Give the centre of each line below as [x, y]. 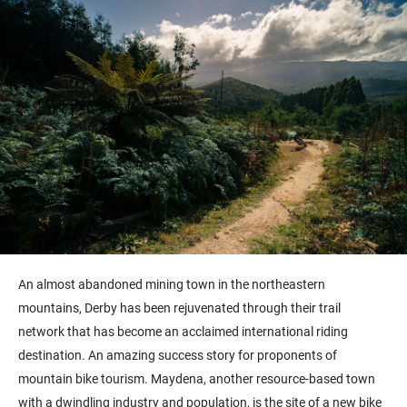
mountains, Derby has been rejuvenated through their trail [179, 308]
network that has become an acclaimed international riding [183, 331]
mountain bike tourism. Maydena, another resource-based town [197, 378]
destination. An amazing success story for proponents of [178, 355]
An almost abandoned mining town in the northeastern [172, 284]
